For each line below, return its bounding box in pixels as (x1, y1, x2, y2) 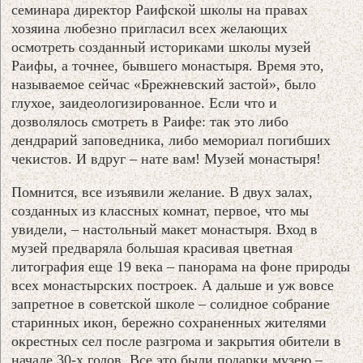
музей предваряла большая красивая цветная (11, 239, 293, 256)
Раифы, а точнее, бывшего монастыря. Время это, (11, 57, 325, 74)
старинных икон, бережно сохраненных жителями (11, 314, 327, 331)
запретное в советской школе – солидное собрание (11, 295, 331, 312)
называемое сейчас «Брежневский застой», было (11, 75, 317, 92)
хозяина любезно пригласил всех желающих (11, 19, 288, 36)
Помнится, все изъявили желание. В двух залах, (11, 183, 314, 200)
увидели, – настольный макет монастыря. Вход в (11, 220, 318, 237)
